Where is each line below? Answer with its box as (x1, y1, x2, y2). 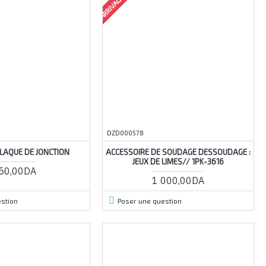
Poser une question (117, 196, 182, 205)
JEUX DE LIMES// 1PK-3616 (132, 156, 224, 166)
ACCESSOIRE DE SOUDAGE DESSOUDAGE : (105, 147, 251, 157)
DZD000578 (106, 128, 144, 137)
